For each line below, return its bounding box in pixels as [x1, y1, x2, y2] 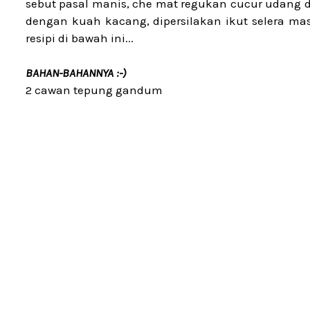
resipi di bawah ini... [26, 31, 134, 45]
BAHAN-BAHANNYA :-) [26, 66, 126, 80]
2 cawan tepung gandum [26, 83, 163, 97]
